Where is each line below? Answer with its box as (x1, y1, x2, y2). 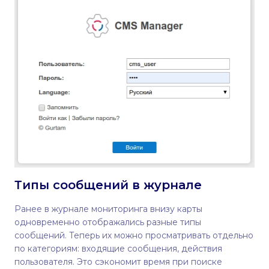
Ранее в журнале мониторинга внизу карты (14, 204, 202, 215)
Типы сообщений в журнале (14, 178, 202, 193)
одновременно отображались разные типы (14, 217, 201, 228)
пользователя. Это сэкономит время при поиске (14, 256, 222, 268)
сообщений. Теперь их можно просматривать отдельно (14, 230, 253, 241)
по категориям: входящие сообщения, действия (14, 243, 222, 255)
